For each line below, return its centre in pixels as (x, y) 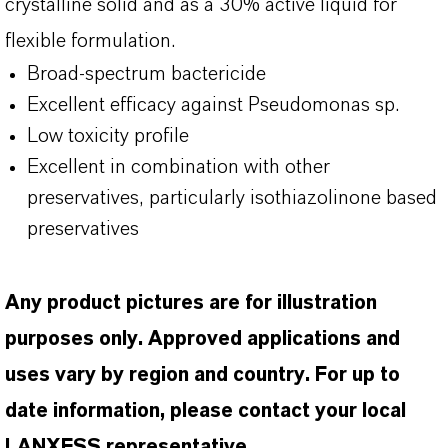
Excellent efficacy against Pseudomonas (201, 105)
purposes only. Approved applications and (202, 339)
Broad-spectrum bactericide (146, 74)
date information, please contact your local (205, 411)
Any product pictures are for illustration (191, 303)
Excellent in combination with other (178, 167)
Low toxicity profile (108, 136)
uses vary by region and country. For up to (202, 375)
